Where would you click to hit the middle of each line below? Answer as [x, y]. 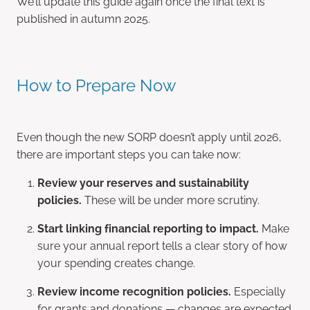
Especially [258, 290]
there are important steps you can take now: [129, 153]
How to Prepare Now [97, 83]
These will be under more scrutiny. [171, 199]
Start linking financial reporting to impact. [148, 227]
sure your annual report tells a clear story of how [162, 245]
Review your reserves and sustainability [143, 182]
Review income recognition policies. [134, 290]
